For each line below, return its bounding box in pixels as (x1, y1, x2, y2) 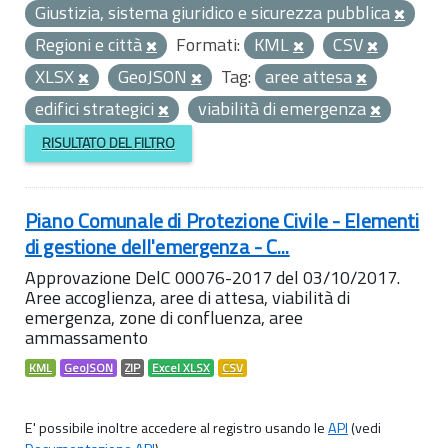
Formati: (176, 31, 240, 58)
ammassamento (25, 323, 148, 351)
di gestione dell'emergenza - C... (25, 230, 290, 262)
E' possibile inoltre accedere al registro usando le (25, 416, 328, 439)
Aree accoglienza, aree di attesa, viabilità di (25, 283, 350, 311)
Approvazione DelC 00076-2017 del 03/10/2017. (25, 263, 400, 291)
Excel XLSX (152, 358, 210, 377)
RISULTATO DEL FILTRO (41, 132, 175, 154)
